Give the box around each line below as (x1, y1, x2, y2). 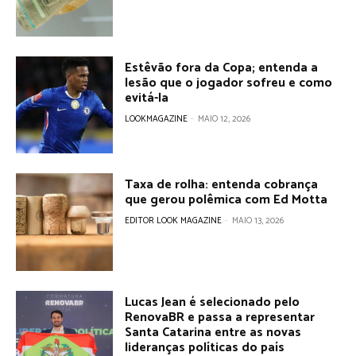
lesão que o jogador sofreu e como (125, 72, 333, 94)
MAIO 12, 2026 (198, 112, 251, 126)
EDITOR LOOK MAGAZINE (125, 214, 222, 229)
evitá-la (125, 87, 169, 109)
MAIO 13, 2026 (232, 214, 284, 229)
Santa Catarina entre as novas (125, 321, 302, 343)
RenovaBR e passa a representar (125, 306, 315, 328)
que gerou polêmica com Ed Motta (125, 189, 328, 211)
